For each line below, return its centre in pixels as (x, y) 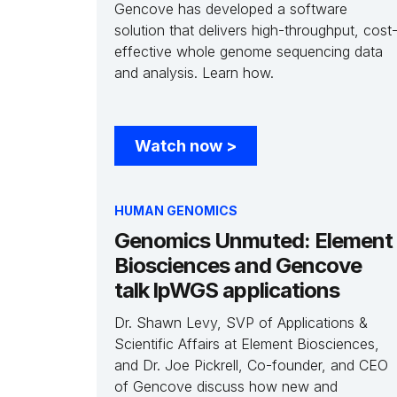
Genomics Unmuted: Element (253, 241)
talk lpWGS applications (227, 290)
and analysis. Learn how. (194, 73)
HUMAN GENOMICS (176, 210)
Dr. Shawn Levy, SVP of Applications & (241, 323)
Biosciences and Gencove (238, 265)
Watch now (180, 146)
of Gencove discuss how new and (226, 386)
